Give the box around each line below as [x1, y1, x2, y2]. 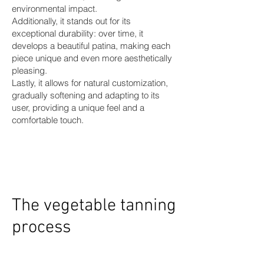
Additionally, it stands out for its [12, 15, 131, 27]
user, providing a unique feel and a [12, 102, 144, 114]
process [12, 217, 71, 239]
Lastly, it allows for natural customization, [12, 77, 168, 89]
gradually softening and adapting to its [12, 90, 160, 101]
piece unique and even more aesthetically [12, 52, 172, 64]
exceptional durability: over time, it [12, 28, 143, 39]
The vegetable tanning [12, 195, 176, 217]
